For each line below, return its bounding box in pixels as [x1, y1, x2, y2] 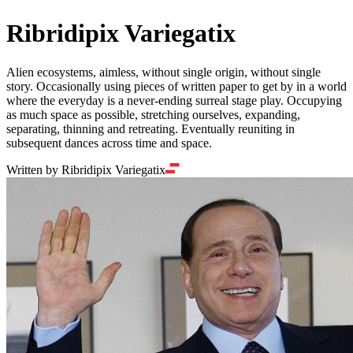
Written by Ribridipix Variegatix [6, 162, 165, 176]
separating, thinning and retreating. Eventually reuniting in [6, 121, 295, 136]
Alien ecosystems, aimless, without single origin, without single [6, 65, 321, 79]
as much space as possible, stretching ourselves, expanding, [6, 107, 300, 121]
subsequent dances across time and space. [6, 136, 212, 150]
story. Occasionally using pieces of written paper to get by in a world [6, 79, 347, 93]
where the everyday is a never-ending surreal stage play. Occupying [6, 93, 342, 107]
